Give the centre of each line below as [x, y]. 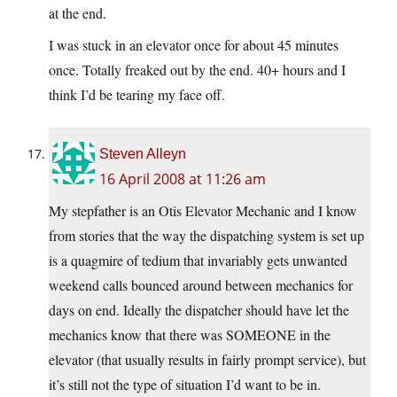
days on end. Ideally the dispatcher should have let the [199, 310]
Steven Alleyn [143, 154]
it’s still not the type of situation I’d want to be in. [185, 385]
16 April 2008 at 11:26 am [183, 179]
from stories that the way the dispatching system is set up [206, 236]
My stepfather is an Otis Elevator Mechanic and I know [203, 211]
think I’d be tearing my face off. [137, 95]
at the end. [78, 13]
